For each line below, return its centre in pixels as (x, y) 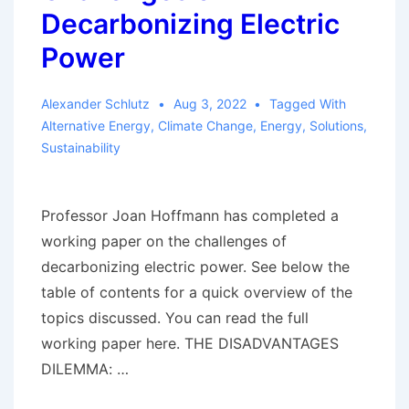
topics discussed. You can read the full (175, 318)
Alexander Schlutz (95, 104)
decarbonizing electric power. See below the (195, 267)
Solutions (336, 126)
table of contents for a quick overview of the (197, 292)
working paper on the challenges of (164, 241)
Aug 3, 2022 (210, 104)
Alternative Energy (96, 126)
